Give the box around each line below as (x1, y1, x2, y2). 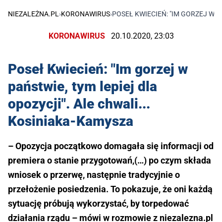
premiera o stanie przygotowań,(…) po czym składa (8, 155, 211, 166)
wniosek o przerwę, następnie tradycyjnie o (8, 169, 180, 180)
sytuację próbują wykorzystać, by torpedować (8, 198, 189, 209)
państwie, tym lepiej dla (8, 78, 157, 95)
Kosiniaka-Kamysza (8, 113, 133, 130)
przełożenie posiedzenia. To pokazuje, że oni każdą (8, 184, 213, 195)
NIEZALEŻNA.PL (8, 10, 59, 18)
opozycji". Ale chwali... (8, 96, 150, 112)
